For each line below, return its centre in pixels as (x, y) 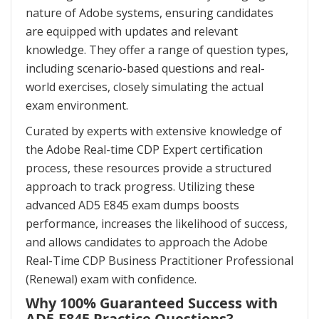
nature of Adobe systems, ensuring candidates (150, 13)
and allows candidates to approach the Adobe (147, 242)
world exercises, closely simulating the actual (145, 87)
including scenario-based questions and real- (145, 69)
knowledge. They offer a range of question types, (157, 50)
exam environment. (77, 106)
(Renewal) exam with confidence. (111, 279)
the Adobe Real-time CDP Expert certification (144, 150)
